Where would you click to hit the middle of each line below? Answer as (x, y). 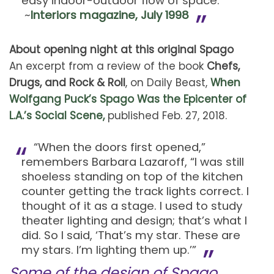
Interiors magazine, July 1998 (110, 15)
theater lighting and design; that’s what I (134, 220)
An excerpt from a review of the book (108, 66)
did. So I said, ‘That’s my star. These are (131, 235)
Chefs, (223, 66)
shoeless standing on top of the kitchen (132, 176)
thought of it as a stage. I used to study (132, 206)
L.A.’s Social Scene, (57, 115)
